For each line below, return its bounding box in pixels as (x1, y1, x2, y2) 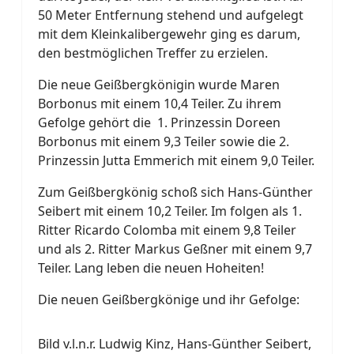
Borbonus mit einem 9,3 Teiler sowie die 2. (38, 132, 289, 150)
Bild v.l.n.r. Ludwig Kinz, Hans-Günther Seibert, (38, 334, 311, 352)
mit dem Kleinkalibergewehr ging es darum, (38, 24, 300, 43)
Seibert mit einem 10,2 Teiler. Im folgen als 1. (38, 201, 302, 220)
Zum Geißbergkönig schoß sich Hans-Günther (38, 183, 313, 201)
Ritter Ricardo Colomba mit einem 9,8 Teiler (38, 220, 296, 239)
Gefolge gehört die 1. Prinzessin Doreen (38, 113, 281, 131)
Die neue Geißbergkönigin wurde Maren (38, 75, 280, 93)
